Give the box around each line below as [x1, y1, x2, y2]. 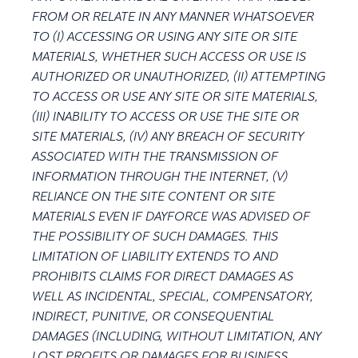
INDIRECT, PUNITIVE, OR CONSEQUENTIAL [32, 308, 274, 324]
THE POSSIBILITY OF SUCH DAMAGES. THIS [32, 229, 278, 244]
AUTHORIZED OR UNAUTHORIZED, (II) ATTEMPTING [32, 69, 325, 84]
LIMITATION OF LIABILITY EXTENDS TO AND [32, 249, 278, 264]
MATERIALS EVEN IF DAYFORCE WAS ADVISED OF [32, 209, 310, 224]
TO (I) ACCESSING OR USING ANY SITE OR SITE [32, 29, 297, 44]
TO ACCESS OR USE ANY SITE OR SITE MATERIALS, [32, 89, 318, 104]
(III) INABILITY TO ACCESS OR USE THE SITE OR [32, 109, 299, 124]
